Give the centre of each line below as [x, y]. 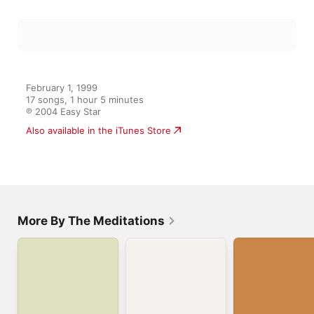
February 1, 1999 [62, 88]
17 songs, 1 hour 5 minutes [85, 100]
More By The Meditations [91, 221]
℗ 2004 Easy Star [63, 111]
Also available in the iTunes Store [98, 130]
